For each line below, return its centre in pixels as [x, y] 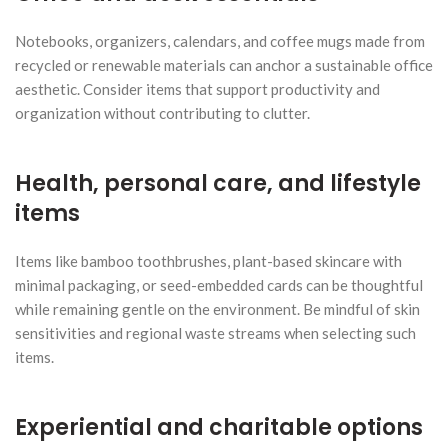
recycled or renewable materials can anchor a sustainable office [224, 64]
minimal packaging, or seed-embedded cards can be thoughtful [219, 284]
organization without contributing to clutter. [162, 112]
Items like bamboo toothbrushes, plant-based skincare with [208, 260]
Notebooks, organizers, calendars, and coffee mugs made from [220, 40]
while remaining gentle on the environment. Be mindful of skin [217, 308]
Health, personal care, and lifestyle [218, 183]
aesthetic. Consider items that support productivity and [197, 88]
